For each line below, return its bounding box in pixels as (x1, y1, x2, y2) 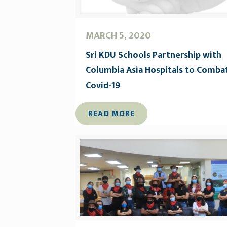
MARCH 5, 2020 (86, 27, 152, 44)
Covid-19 (86, 78, 121, 94)
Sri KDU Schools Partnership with (86, 48, 222, 63)
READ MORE (88, 107, 135, 121)
